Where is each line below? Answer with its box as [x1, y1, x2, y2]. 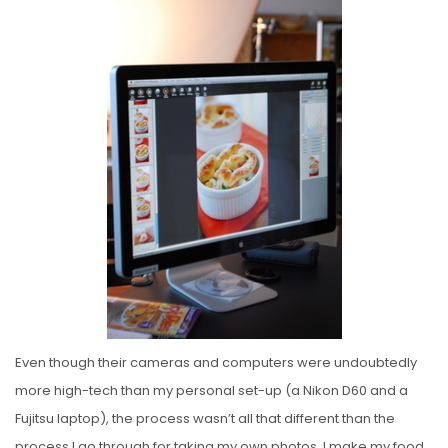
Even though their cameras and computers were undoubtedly [15, 352, 417, 372]
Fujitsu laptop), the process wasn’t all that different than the [15, 408, 395, 428]
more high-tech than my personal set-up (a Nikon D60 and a [15, 380, 408, 400]
